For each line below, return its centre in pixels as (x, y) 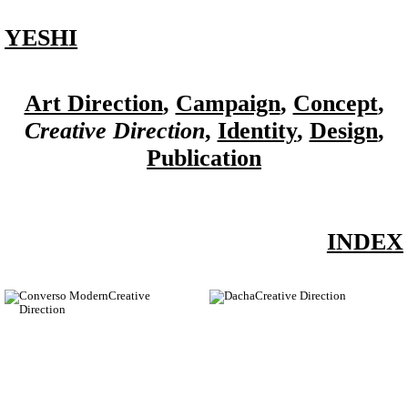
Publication (204, 158)
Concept (335, 104)
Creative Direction (114, 131)
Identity (257, 131)
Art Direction (93, 104)
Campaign (228, 104)
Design (343, 131)
